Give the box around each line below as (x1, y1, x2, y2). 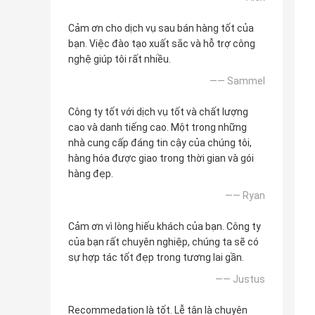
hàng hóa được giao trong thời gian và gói (68, 153, 254, 165)
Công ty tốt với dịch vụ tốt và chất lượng (68, 106, 248, 118)
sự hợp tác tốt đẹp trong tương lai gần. (68, 252, 244, 264)
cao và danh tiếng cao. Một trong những (68, 122, 247, 134)
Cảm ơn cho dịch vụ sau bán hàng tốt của (68, 22, 254, 34)
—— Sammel (210, 75, 265, 87)
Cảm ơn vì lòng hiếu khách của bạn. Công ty (68, 221, 261, 233)
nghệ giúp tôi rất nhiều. (68, 53, 171, 65)
